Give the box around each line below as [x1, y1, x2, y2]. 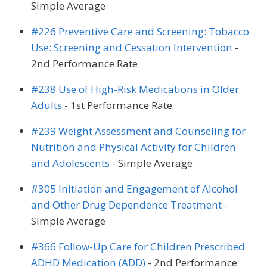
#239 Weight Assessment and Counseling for [31, 124, 246, 138]
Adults [31, 98, 62, 113]
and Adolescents [31, 156, 112, 170]
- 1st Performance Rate [62, 98, 172, 113]
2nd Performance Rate [31, 57, 138, 71]
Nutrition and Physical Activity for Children [31, 140, 236, 154]
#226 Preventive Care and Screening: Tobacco [31, 24, 249, 39]
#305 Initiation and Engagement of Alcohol [31, 182, 238, 196]
